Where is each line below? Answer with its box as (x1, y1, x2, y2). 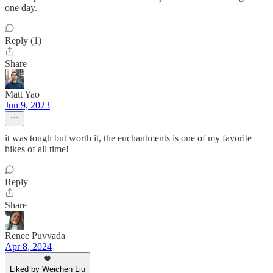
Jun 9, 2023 (5, 100, 50, 110)
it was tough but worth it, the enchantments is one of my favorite (5, 133, 252, 143)
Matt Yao (5, 89, 40, 99)
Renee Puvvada (5, 230, 65, 241)
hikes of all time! (5, 144, 69, 154)
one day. (5, 2, 37, 13)
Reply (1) (5, 35, 41, 46)
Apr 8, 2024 (5, 241, 52, 252)
